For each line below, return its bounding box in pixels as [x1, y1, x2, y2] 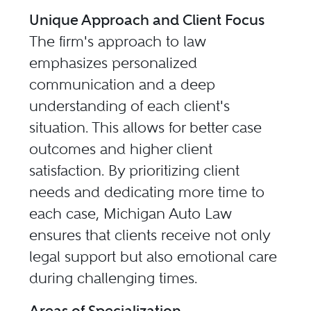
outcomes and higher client [29, 140, 213, 158]
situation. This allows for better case [29, 118, 262, 136]
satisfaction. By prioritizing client [29, 161, 240, 179]
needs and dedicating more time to [29, 183, 265, 201]
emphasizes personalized [29, 53, 198, 72]
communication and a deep [29, 75, 216, 93]
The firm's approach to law [29, 32, 206, 50]
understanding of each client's [29, 96, 230, 115]
